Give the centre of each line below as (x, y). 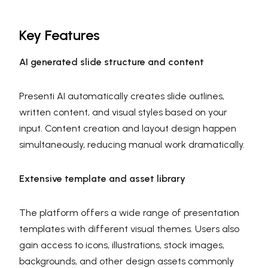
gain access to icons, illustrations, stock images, (122, 245)
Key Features (60, 35)
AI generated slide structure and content (112, 62)
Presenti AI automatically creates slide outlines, (122, 96)
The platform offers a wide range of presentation (129, 212)
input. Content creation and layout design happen (128, 128)
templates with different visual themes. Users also (129, 229)
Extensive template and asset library (102, 178)
